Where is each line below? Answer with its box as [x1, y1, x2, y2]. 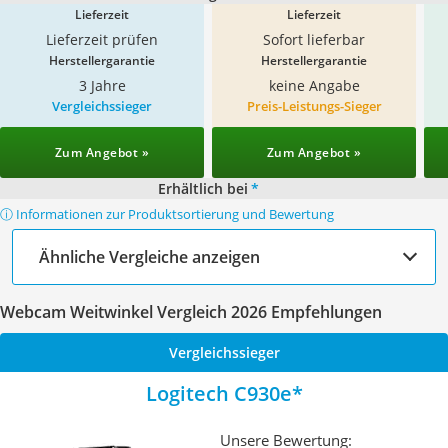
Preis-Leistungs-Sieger [246, 97, 382, 115]
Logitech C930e [145, 380, 292, 407]
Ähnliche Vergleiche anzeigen [39, 245, 260, 268]
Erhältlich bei [157, 179, 248, 198]
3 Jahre [78, 76, 126, 95]
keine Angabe [268, 76, 360, 95]
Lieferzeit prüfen [46, 30, 158, 49]
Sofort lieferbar [263, 30, 365, 49]
